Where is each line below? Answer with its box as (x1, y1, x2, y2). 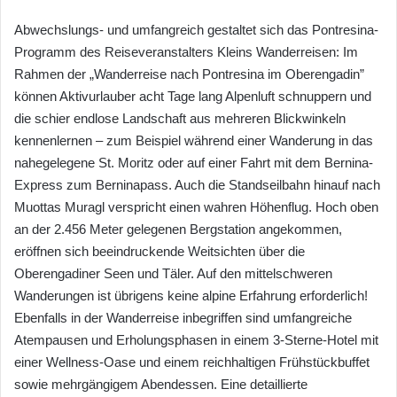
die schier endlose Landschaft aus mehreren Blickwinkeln (14, 110, 346, 126)
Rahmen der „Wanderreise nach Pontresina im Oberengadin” (14, 66, 364, 82)
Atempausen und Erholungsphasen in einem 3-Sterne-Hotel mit (14, 331, 378, 347)
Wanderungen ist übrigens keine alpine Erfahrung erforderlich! (14, 287, 368, 303)
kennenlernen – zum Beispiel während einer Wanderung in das (14, 132, 373, 148)
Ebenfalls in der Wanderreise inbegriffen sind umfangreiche (14, 309, 352, 325)
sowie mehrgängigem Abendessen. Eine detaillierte (14, 376, 307, 392)
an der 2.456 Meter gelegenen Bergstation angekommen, (14, 221, 342, 237)
